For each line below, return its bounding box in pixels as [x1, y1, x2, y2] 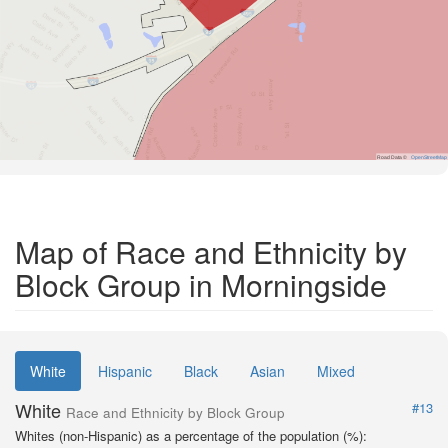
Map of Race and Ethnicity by [15, 229, 407, 273]
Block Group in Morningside [15, 262, 387, 306]
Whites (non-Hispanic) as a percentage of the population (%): [15, 425, 367, 445]
